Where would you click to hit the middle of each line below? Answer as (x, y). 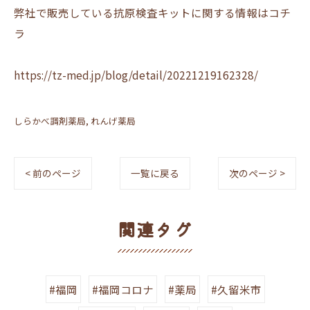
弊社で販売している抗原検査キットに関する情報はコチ (152, 12)
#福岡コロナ (122, 289)
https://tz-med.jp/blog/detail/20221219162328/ (136, 75)
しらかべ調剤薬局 (50, 121)
